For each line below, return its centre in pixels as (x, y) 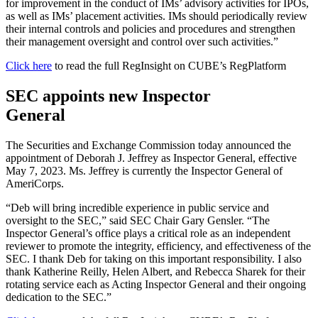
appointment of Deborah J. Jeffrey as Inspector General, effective (151, 158)
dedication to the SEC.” (60, 297)
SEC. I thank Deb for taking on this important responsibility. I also (154, 258)
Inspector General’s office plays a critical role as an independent (148, 233)
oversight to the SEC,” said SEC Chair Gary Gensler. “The (138, 220)
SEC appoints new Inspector (108, 95)
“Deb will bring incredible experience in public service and (137, 207)
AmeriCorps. (36, 183)
